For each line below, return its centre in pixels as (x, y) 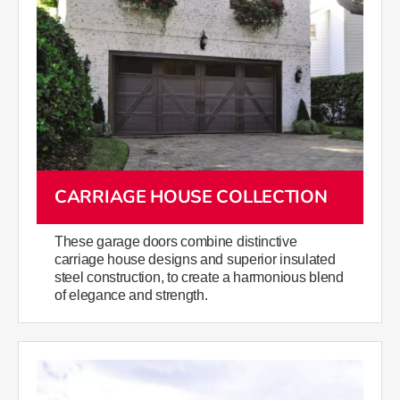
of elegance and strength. (131, 296)
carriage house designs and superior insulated (195, 260)
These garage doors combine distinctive (176, 242)
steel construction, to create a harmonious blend (199, 278)
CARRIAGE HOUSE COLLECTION (191, 197)
